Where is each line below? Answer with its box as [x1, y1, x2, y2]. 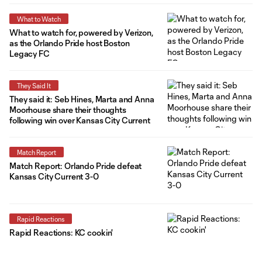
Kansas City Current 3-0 [9, 171, 99, 181]
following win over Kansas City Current [9, 115, 150, 125]
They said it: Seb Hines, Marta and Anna [9, 94, 154, 104]
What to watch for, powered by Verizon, [9, 27, 153, 37]
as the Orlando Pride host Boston [9, 37, 130, 48]
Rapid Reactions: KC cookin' [9, 227, 113, 237]
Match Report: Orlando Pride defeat [9, 160, 142, 171]
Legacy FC [9, 48, 50, 58]
